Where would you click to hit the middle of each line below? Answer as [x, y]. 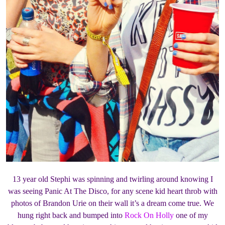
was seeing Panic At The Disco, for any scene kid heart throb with [113, 191]
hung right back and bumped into [71, 215]
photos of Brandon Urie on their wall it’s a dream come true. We [113, 203]
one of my [191, 215]
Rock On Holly [149, 215]
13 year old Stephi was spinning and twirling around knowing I [113, 179]
